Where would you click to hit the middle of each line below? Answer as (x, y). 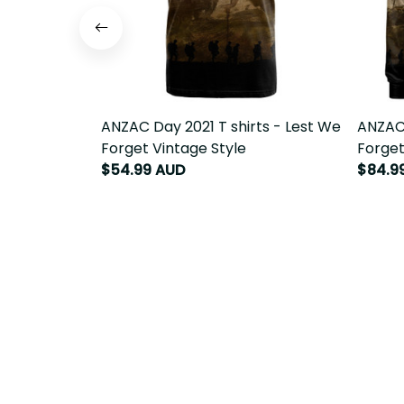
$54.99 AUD (143, 170)
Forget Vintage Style (174, 148)
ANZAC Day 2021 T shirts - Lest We (221, 126)
